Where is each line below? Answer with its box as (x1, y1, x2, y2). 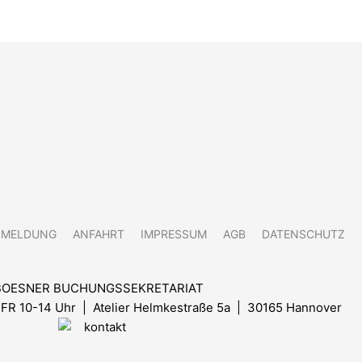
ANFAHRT (72, 226, 124, 241)
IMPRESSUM (140, 226, 207, 241)
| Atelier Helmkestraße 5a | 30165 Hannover (79, 299, 342, 315)
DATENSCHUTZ (261, 226, 345, 241)
